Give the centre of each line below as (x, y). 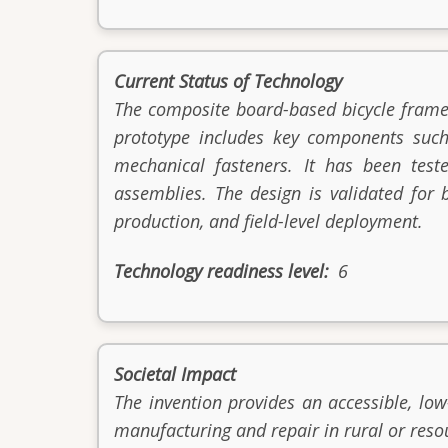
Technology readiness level (219, 270)
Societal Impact (175, 374)
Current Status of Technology (228, 80)
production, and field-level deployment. (268, 220)
